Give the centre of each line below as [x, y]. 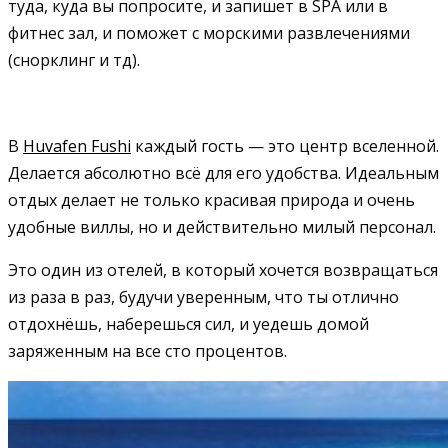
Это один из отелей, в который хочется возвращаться [223, 269]
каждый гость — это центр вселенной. [285, 145]
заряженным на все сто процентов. [147, 350]
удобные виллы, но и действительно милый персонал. [222, 226]
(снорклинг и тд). [74, 59]
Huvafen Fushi [77, 145]
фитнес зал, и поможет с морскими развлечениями [209, 32]
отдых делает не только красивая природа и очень [211, 199]
